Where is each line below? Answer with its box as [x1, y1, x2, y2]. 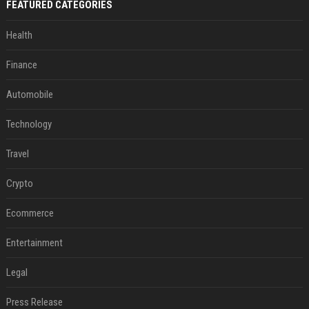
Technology [6, 117, 52, 130]
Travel [6, 147, 29, 160]
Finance [6, 58, 37, 71]
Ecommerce [6, 206, 54, 219]
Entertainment [6, 236, 63, 249]
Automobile [6, 88, 53, 101]
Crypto [6, 177, 33, 190]
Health [6, 28, 32, 41]
